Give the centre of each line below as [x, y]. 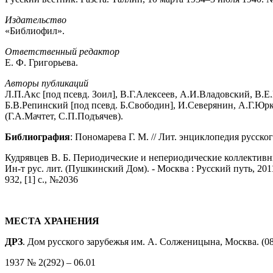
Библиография [37, 136]
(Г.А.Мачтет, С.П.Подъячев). [64, 116]
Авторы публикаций [47, 83]
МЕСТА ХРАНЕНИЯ [52, 221]
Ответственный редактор [62, 51]
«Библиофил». [35, 30]
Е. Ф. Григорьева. [41, 62]
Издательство [36, 19]
